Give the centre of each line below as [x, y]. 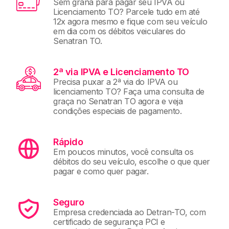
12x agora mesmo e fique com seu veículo [130, 21]
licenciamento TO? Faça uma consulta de [129, 91]
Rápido [68, 142]
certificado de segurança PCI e [109, 222]
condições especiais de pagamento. [118, 111]
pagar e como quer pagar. [101, 171]
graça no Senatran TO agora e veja [118, 101]
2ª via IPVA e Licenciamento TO [121, 72]
